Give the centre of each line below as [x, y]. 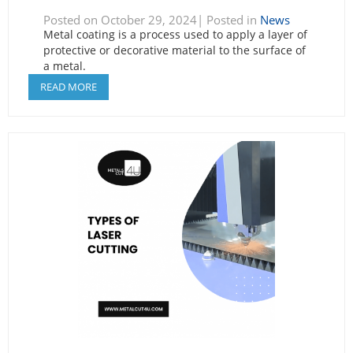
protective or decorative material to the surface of [174, 50]
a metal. [64, 65]
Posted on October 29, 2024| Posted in [151, 19]
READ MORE [69, 86]
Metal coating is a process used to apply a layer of [175, 34]
